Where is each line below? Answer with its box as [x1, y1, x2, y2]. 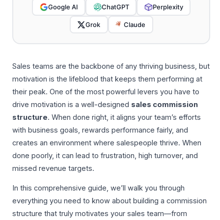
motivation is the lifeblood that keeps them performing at [12, 74, 202, 83]
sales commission [131, 100, 198, 109]
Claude [124, 20, 145, 28]
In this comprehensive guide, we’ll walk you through [12, 184, 185, 193]
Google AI [48, 2, 78, 11]
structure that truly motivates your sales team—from [12, 209, 187, 219]
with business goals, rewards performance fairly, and [12, 125, 188, 135]
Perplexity [152, 2, 183, 11]
